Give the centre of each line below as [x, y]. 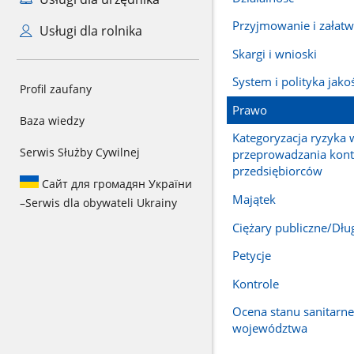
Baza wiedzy [52, 121]
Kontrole [255, 283]
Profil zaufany [56, 89]
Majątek [254, 200]
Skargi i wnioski [274, 53]
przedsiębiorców [277, 171]
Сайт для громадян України [115, 184]
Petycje [251, 256]
